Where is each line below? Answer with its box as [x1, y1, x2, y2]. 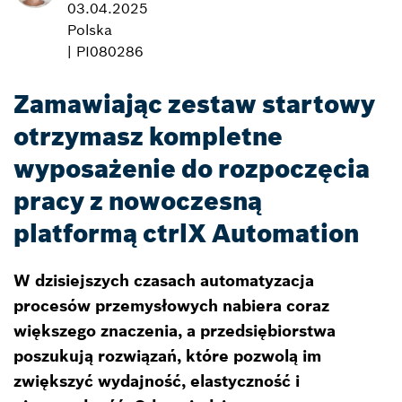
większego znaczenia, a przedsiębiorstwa [13, 319, 336, 341]
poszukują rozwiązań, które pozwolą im [13, 345, 321, 366]
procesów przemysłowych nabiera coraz [13, 294, 329, 316]
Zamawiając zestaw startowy [13, 88, 375, 120]
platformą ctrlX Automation [13, 217, 359, 249]
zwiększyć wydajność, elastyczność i [13, 370, 300, 391]
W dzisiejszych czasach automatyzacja [13, 269, 314, 291]
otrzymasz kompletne [13, 120, 283, 153]
